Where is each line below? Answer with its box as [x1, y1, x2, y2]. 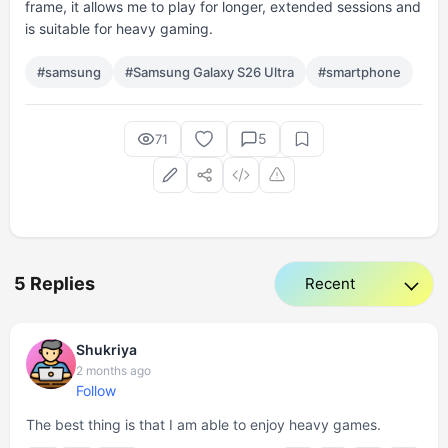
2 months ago [76, 363, 151, 378]
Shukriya [76, 341, 137, 358]
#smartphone [318, 64, 401, 80]
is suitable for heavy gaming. [25, 20, 213, 37]
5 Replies [14, 273, 95, 294]
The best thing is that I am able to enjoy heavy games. [26, 416, 381, 433]
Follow [76, 382, 116, 399]
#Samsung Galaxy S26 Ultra [125, 64, 294, 80]
